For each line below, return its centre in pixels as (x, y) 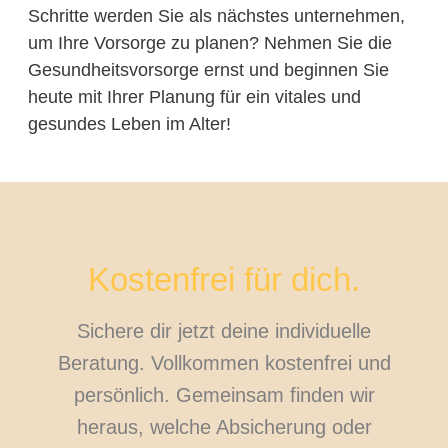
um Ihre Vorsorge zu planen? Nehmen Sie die (209, 42)
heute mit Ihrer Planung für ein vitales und (194, 96)
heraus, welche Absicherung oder (224, 427)
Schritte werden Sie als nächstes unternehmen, (216, 15)
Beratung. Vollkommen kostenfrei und (224, 363)
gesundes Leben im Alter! (129, 123)
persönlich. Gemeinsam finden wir (224, 395)
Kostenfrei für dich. (224, 280)
